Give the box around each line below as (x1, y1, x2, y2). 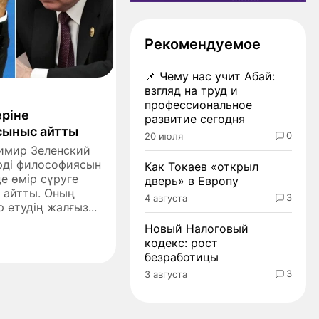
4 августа (145, 192, 187, 204)
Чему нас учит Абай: (159, 68, 275, 83)
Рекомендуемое (145, 35, 261, 53)
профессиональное (145, 97, 252, 112)
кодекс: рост (145, 235, 218, 250)
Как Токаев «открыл (145, 159, 258, 174)
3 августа (145, 268, 187, 280)
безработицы (145, 249, 219, 264)
